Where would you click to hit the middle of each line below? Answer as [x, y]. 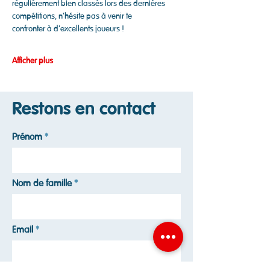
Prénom [27, 137]
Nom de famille [42, 184]
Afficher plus [33, 61]
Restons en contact [84, 109]
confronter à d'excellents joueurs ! [68, 29]
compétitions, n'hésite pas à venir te [72, 16]
